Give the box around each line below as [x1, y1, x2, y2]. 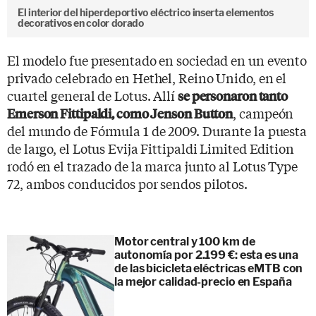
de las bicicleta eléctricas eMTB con [114, 261, 303, 275]
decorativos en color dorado [18, 17, 144, 29]
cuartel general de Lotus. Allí [7, 85, 178, 104]
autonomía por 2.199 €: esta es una [114, 248, 298, 262]
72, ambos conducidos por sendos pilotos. [7, 174, 250, 193]
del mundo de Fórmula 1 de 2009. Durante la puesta [7, 121, 308, 140]
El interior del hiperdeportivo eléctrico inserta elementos [18, 6, 274, 18]
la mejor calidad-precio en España [114, 274, 292, 288]
